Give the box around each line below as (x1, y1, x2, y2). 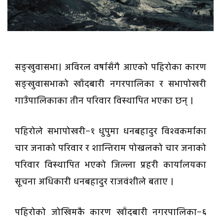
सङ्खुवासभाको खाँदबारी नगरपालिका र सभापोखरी (15, 78, 206, 91)
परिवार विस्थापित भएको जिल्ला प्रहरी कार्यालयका (15, 159, 206, 172)
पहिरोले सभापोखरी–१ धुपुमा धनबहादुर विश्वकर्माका (15, 125, 206, 138)
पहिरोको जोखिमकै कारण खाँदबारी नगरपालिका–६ (15, 206, 206, 219)
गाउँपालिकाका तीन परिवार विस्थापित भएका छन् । (15, 95, 196, 108)
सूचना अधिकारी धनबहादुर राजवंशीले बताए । (15, 176, 176, 188)
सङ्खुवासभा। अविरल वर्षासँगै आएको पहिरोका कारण (15, 61, 206, 74)
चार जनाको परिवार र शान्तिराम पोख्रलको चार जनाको (15, 142, 206, 155)
